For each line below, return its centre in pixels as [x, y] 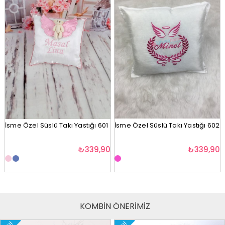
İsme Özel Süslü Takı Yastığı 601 [57, 125]
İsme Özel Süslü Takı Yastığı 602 [167, 125]
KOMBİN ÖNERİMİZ [115, 206]
